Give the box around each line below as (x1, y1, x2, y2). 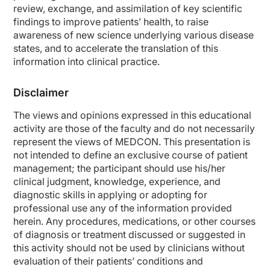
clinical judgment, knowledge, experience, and (13, 175, 221, 187)
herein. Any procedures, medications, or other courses (13, 215, 256, 227)
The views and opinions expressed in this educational (13, 108, 251, 121)
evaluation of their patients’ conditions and (13, 254, 203, 267)
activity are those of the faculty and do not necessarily (13, 122, 255, 134)
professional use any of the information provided (13, 201, 232, 214)
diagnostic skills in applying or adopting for (13, 188, 207, 201)
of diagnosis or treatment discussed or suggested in (13, 228, 245, 240)
